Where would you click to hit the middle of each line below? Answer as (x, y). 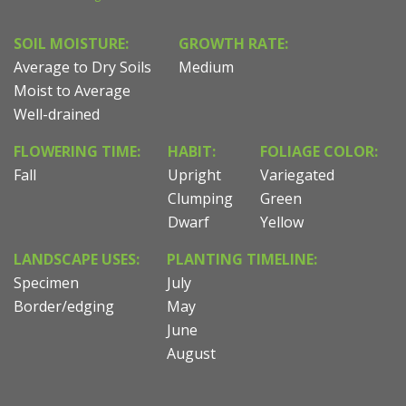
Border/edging (64, 307)
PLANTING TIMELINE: (242, 260)
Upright (194, 175)
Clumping (200, 199)
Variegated (297, 175)
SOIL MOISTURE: (71, 44)
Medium (206, 68)
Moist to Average (72, 91)
